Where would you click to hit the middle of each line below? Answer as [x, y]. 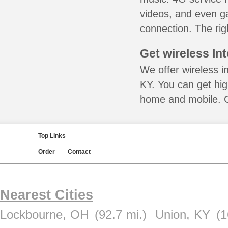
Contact [79, 152]
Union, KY [183, 215]
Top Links [52, 136]
